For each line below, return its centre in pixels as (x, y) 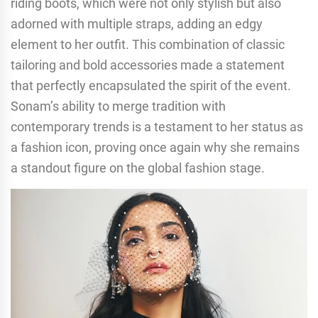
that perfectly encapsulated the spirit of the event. (151, 85)
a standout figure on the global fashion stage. (138, 168)
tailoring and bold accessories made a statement (148, 65)
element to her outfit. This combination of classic (148, 44)
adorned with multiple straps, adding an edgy (137, 23)
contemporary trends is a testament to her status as (157, 126)
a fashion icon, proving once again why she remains (155, 147)
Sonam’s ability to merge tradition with (118, 106)
